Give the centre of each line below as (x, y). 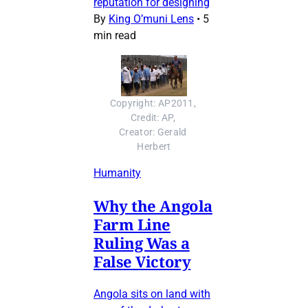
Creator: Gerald (153, 133)
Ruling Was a (142, 243)
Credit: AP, (153, 118)
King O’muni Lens (151, 19)
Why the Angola (153, 206)
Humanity (117, 173)
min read (115, 36)
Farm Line (132, 224)
